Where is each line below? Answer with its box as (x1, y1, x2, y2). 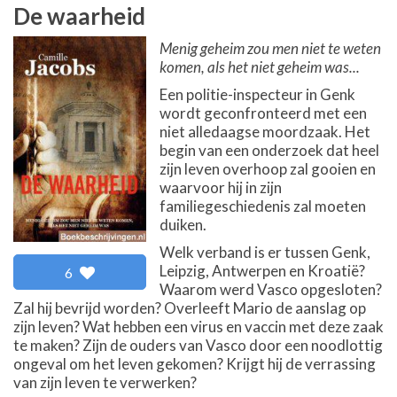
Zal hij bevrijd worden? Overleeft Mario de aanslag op (13, 299, 366, 317)
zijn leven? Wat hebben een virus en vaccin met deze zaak (13, 317, 384, 336)
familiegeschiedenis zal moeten (160, 197, 366, 215)
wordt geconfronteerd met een (160, 104, 367, 122)
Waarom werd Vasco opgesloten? (160, 280, 382, 299)
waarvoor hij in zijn (160, 178, 282, 197)
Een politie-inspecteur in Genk (160, 85, 355, 104)
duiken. (160, 215, 206, 234)
